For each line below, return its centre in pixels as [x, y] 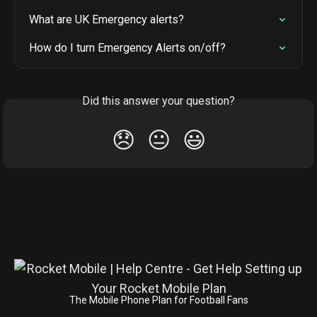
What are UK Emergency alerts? [106, 20]
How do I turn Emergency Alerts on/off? [127, 48]
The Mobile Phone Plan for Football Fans [158, 300]
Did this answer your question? [158, 101]
